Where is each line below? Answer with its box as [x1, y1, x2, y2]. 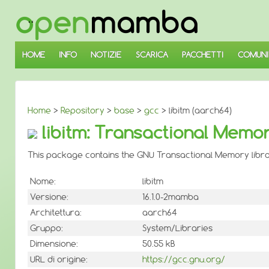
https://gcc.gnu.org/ [142, 254, 225, 265]
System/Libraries [142, 223, 213, 234]
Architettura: [30, 207, 82, 219]
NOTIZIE [91, 50, 122, 59]
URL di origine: [30, 254, 88, 265]
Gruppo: [30, 223, 63, 234]
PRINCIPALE [14, 40, 50, 49]
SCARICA [135, 50, 168, 59]
